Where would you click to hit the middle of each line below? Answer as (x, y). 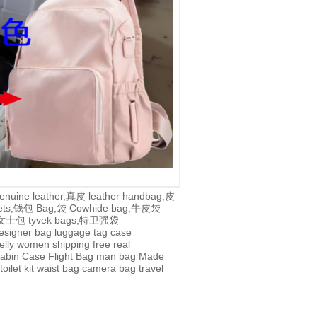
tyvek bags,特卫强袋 (74, 220)
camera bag (109, 269)
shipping (71, 244)
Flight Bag (71, 257)
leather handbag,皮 (132, 196)
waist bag (58, 269)
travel (151, 269)
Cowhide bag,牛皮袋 (115, 208)
